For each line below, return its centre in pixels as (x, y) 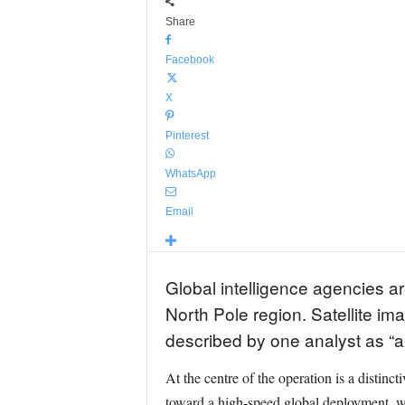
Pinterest (187, 136)
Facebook (189, 60)
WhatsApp (190, 174)
